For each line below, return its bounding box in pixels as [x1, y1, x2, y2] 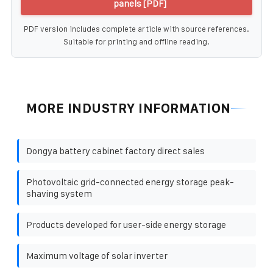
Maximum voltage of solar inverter [26, 250, 168, 261]
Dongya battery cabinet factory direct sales [26, 145, 205, 156]
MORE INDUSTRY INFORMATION [26, 101, 231, 115]
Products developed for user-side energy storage [26, 219, 226, 230]
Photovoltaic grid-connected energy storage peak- [26, 176, 234, 187]
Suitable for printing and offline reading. [63, 37, 210, 46]
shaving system [26, 188, 92, 199]
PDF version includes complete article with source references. [24, 24, 249, 34]
